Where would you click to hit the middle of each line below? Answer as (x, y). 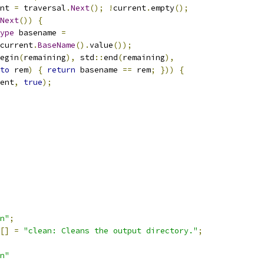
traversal (42, 8)
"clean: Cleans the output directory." (111, 231)
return (61, 70)
